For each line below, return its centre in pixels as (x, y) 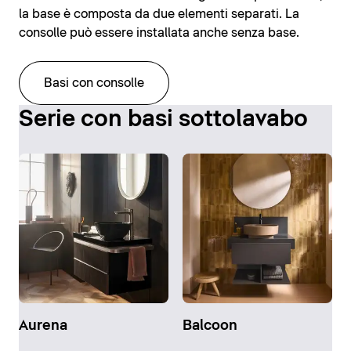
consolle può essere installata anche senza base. (159, 33)
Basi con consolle (94, 83)
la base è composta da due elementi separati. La (159, 14)
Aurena (43, 326)
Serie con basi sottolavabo (163, 120)
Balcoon (210, 326)
